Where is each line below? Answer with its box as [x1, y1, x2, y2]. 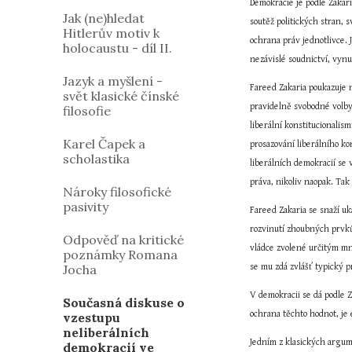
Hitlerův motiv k [63, 25, 159, 41]
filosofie [63, 103, 111, 119]
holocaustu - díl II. [63, 40, 172, 56]
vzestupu [63, 310, 120, 325]
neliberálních [63, 324, 149, 340]
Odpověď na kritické [63, 232, 184, 247]
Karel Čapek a [63, 136, 145, 152]
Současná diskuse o [63, 295, 185, 310]
